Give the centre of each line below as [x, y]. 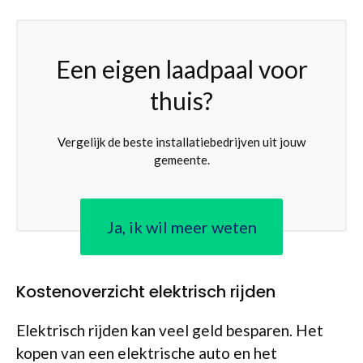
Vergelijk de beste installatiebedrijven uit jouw [181, 141]
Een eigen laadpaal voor [181, 68]
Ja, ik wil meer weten [181, 227]
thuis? [181, 100]
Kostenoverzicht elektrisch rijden [146, 292]
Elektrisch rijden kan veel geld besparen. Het [170, 330]
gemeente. [181, 159]
